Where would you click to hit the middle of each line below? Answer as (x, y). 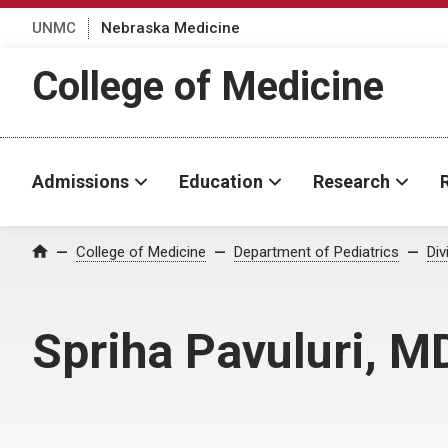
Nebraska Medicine (170, 27)
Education (221, 181)
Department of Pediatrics (316, 252)
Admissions (80, 181)
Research (351, 181)
